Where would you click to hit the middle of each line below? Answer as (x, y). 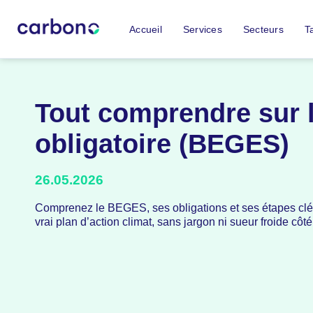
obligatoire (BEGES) (162, 144)
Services (202, 29)
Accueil (146, 29)
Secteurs (263, 29)
